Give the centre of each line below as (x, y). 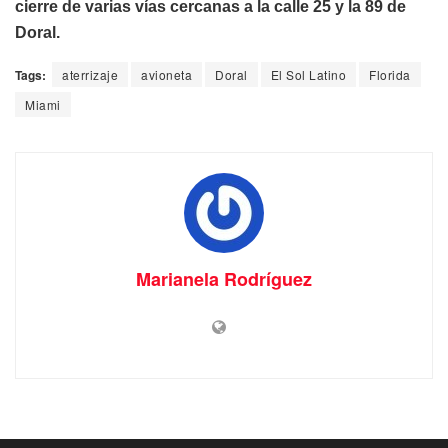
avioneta (166, 75)
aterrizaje (90, 75)
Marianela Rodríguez (224, 279)
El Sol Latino (308, 75)
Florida (390, 75)
